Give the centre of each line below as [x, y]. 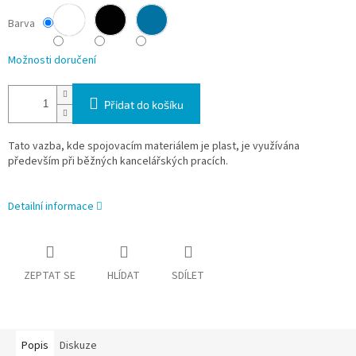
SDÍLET [188, 276]
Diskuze [78, 346]
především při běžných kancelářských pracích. [118, 162]
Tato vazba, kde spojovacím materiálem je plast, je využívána [154, 147]
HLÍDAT [124, 276]
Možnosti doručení [52, 61]
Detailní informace [51, 207]
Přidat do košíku [144, 105]
